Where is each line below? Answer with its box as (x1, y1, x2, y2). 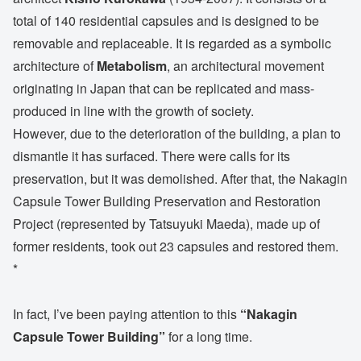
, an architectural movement (167, 56, 324, 75)
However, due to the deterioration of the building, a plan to (13, 123, 341, 143)
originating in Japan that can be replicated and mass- (13, 78, 314, 98)
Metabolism (97, 56, 167, 75)
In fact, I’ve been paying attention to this (13, 305, 237, 324)
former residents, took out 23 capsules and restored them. (13, 236, 338, 255)
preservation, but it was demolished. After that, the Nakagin (13, 168, 347, 188)
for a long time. (165, 327, 252, 346)
